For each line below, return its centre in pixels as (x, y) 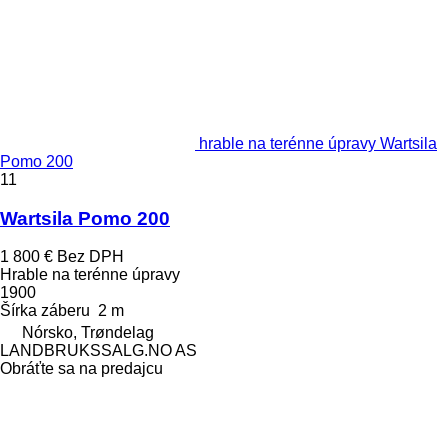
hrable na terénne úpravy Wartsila (318, 143)
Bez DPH (90, 257)
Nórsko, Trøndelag (88, 333)
